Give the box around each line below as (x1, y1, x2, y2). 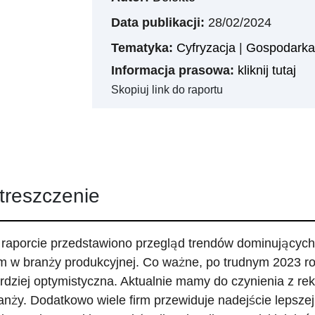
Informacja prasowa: (110, 63, 234, 78)
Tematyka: (110, 40, 173, 56)
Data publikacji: (110, 15, 205, 30)
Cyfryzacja (176, 40, 236, 56)
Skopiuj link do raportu (110, 83, 223, 96)
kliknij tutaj (237, 63, 296, 78)
